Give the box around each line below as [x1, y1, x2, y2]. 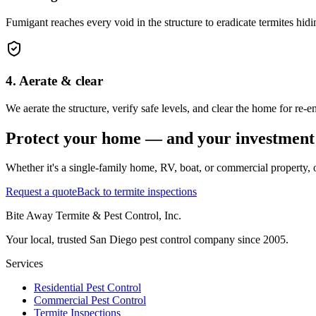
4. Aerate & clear [6, 73, 103, 88]
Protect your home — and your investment [6, 128, 315, 147]
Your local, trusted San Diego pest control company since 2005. [6, 233, 288, 246]
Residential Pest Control [34, 281, 141, 294]
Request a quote [6, 186, 77, 198]
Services [6, 257, 43, 270]
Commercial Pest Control [34, 294, 146, 307]
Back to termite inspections [77, 186, 197, 198]
